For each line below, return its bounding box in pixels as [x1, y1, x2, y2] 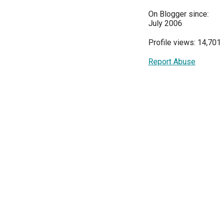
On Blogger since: [148, 9, 209, 19]
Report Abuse [148, 57, 195, 67]
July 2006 [148, 19, 182, 28]
